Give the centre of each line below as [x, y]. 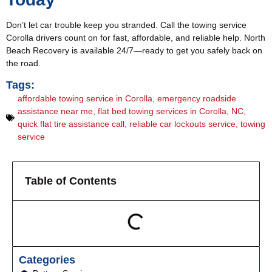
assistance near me [55, 111]
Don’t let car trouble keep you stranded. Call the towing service [126, 25]
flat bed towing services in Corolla [162, 111]
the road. [23, 63]
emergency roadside [197, 99]
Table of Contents [71, 181]
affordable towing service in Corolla [85, 99]
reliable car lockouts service [182, 124]
